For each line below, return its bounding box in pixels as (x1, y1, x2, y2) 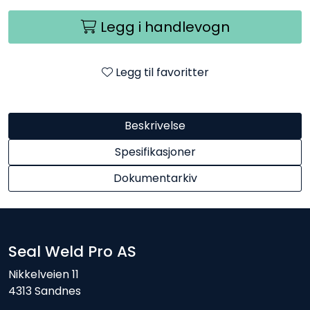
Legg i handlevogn (100, 17, 230, 37)
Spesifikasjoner (114, 143, 196, 160)
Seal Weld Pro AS (8, 241, 136, 262)
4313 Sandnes (8, 283, 81, 299)
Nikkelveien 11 (8, 266, 79, 282)
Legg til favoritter (115, 64, 209, 80)
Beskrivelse (125, 117, 185, 134)
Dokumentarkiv (113, 170, 197, 186)
